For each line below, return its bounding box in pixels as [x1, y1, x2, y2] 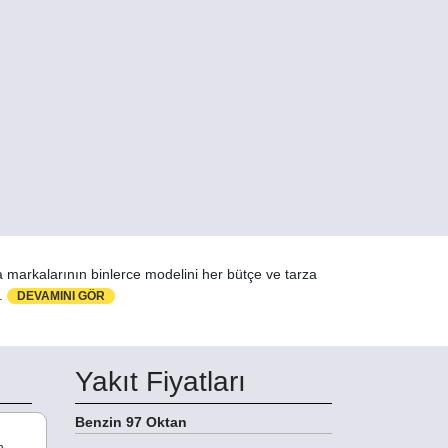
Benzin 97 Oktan [75, 414, 187, 431]
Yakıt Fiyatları [75, 366, 246, 398]
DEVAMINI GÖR [17, 289, 105, 304]
